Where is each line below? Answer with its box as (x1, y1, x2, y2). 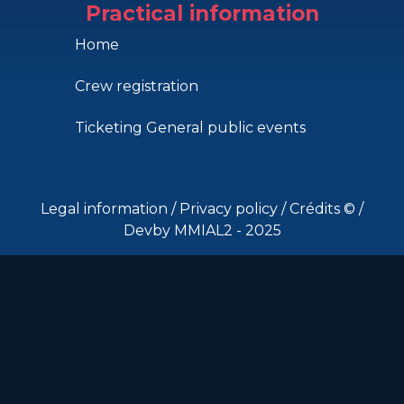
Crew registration (74, 77, 198, 95)
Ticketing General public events (74, 118, 306, 136)
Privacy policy (179, 199, 281, 217)
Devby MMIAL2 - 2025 (123, 221, 281, 239)
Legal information (41, 199, 171, 217)
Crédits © (289, 199, 359, 217)
